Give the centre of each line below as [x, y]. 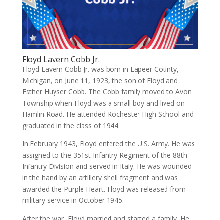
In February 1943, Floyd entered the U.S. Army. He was [108, 143]
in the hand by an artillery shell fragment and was [100, 177]
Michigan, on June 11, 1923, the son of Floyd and [100, 80]
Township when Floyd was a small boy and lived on [103, 103]
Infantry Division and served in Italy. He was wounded [107, 166]
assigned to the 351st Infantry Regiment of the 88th [104, 155]
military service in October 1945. [73, 200]
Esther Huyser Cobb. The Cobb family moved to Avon [107, 91]
